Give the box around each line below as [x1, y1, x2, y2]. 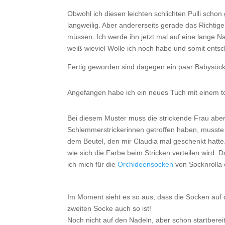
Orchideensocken [118, 160, 174, 168]
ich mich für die [67, 160, 118, 168]
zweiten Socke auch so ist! [67, 204, 152, 212]
